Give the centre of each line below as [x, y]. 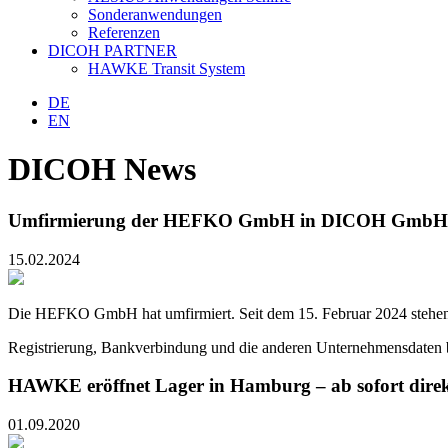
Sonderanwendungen [155, 14]
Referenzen [124, 32]
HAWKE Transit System [166, 68]
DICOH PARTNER [112, 50]
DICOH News [102, 169]
